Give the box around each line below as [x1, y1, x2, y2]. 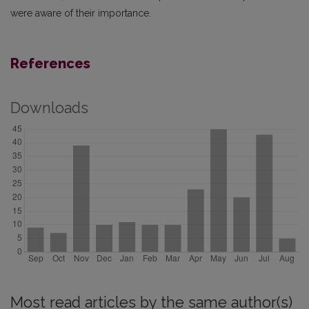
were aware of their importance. [10, 8, 151, 19]
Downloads [10, 99, 88, 117]
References [10, 55, 90, 72]
